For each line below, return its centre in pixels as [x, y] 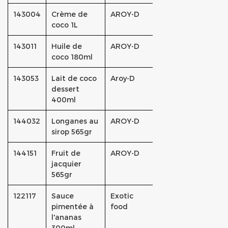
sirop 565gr [72, 132]
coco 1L [65, 25]
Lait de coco [74, 78]
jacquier [66, 164]
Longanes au [75, 121]
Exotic [122, 196]
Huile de [67, 46]
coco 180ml [72, 57]
